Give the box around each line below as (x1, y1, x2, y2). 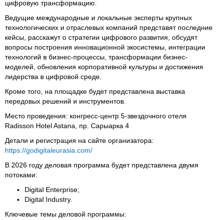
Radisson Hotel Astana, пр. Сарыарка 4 (5, 121, 129, 130)
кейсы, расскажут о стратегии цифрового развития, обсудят (5, 33, 197, 41)
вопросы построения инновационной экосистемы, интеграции (5, 43, 205, 51)
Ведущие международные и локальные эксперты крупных (5, 13, 192, 22)
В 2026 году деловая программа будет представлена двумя (5, 161, 198, 169)
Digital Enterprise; (25, 185, 80, 193)
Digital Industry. (25, 195, 72, 203)
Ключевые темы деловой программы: (5, 210, 126, 218)
